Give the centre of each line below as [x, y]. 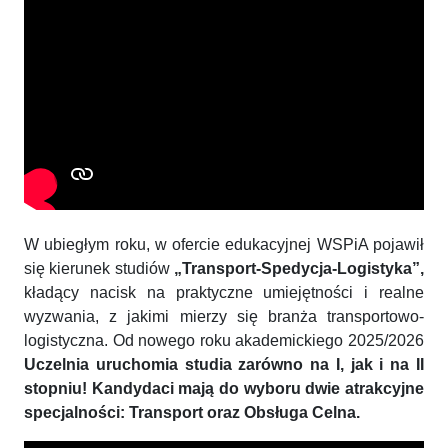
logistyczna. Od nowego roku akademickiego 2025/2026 [224, 340]
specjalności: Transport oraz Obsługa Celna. [192, 412]
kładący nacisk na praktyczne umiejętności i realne [224, 292]
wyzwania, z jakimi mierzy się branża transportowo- [224, 316]
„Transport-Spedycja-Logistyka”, [299, 268]
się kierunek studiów [99, 268]
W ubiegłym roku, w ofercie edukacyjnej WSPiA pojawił [224, 244]
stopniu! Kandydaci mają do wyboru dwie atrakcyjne [224, 388]
